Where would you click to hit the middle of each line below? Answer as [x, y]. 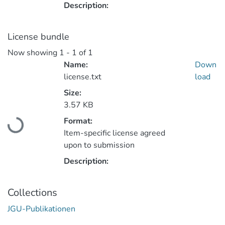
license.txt [83, 77]
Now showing [33, 53]
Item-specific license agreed [115, 133]
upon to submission [99, 145]
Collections [32, 193]
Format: [78, 121]
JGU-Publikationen [41, 209]
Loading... [27, 124]
